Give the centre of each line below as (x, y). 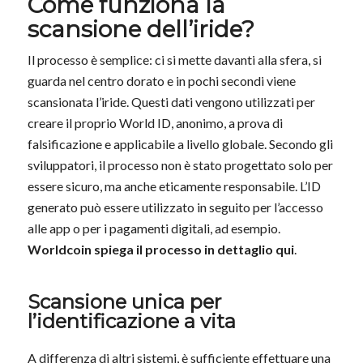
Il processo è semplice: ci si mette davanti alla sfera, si (174, 59)
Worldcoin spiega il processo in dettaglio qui (160, 249)
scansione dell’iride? (141, 29)
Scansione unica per (124, 301)
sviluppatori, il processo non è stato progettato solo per (180, 164)
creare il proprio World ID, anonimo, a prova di (155, 122)
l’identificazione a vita (131, 321)
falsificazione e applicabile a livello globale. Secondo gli (180, 143)
